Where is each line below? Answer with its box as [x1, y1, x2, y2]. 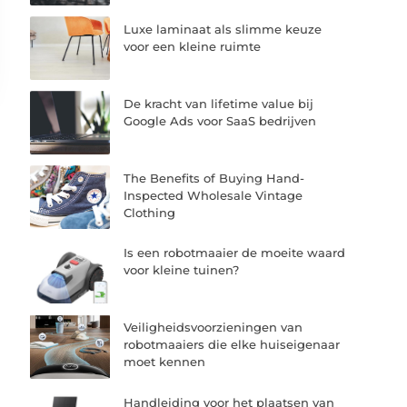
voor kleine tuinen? [124, 263, 240, 278]
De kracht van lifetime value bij [124, 95, 314, 111]
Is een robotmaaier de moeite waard [124, 245, 346, 261]
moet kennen [124, 354, 206, 370]
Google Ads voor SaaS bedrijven [124, 113, 317, 128]
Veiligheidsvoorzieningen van [124, 320, 303, 335]
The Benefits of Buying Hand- [124, 171, 305, 186]
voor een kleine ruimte [124, 38, 262, 54]
